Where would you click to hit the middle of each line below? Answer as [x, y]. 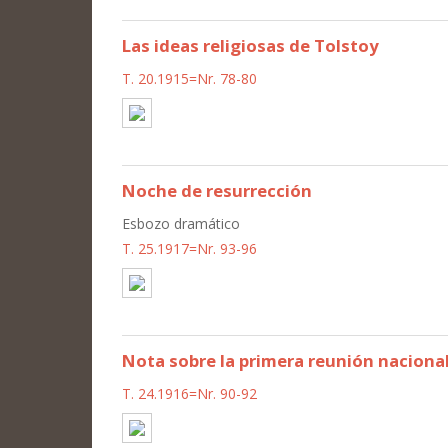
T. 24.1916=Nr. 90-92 [189, 393]
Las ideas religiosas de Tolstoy [250, 45]
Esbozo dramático [181, 223]
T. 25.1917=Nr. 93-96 [189, 248]
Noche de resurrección [217, 190]
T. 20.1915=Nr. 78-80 [189, 78]
